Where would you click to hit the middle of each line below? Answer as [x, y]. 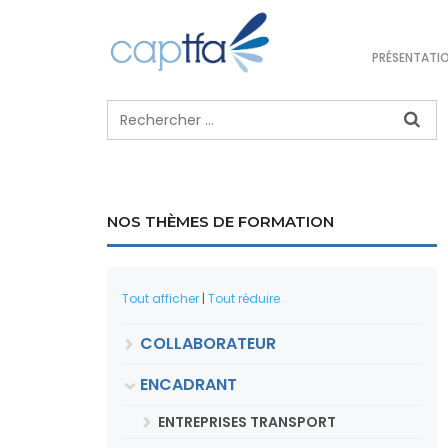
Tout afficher [160, 298]
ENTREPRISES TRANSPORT [247, 422]
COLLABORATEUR [208, 343]
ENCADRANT [188, 384]
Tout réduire [244, 298]
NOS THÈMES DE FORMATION [220, 221]
